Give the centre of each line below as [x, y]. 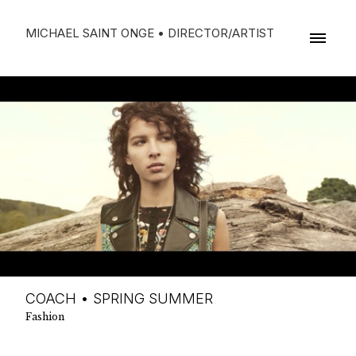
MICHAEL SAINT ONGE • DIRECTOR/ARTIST [150, 33]
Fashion [45, 317]
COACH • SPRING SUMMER [119, 298]
